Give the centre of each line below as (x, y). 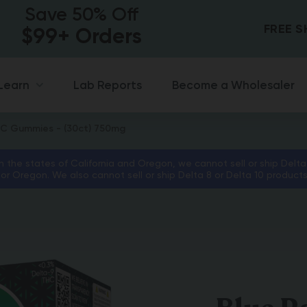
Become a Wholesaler (233, 85)
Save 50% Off (82, 14)
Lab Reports (108, 85)
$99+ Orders (82, 36)
